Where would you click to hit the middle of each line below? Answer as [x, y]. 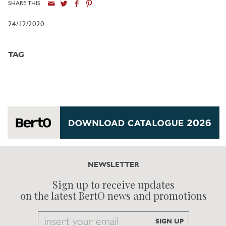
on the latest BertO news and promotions [114, 196]
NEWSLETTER [114, 165]
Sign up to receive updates [114, 185]
